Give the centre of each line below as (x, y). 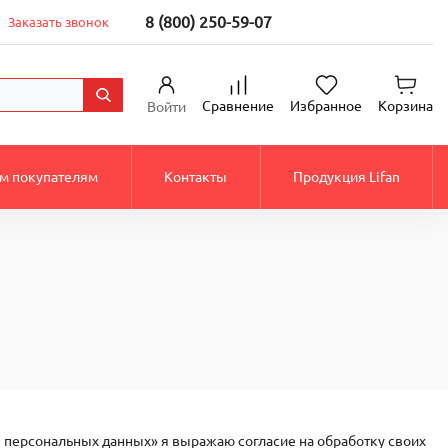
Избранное (326, 106)
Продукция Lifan (347, 176)
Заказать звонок (58, 21)
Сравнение (238, 106)
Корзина (405, 106)
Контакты (196, 176)
